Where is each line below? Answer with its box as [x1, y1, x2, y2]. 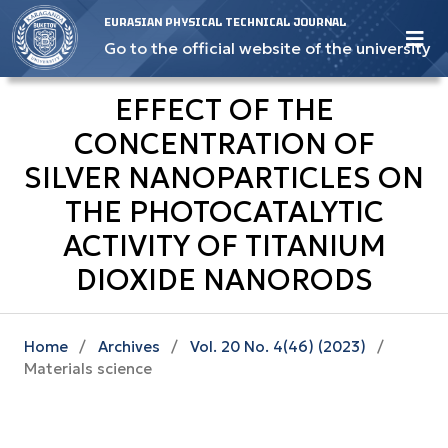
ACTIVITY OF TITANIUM [62, 228, 386, 265]
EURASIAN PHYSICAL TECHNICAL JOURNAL [103, 14, 346, 29]
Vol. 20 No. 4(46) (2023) [189, 336, 366, 356]
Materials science [24, 358, 152, 378]
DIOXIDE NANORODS [75, 262, 373, 299]
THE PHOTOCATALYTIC [64, 194, 384, 231]
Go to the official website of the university [103, 37, 431, 58]
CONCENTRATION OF [73, 126, 375, 163]
